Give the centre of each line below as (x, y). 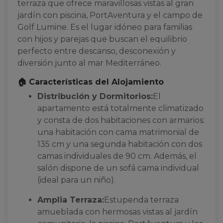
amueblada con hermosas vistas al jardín (117, 212)
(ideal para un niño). (76, 180)
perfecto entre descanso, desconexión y (97, 51)
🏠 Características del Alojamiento (91, 82)
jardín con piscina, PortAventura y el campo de (110, 15)
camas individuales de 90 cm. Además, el (117, 156)
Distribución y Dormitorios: (95, 96)
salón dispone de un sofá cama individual (118, 168)
